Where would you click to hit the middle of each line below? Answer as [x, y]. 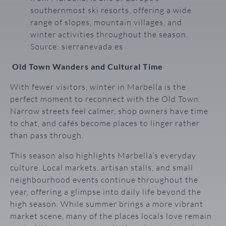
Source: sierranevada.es [77, 46]
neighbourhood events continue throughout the [104, 179]
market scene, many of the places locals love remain [111, 216]
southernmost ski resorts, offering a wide [111, 10]
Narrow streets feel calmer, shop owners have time [109, 111]
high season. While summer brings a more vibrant [107, 204]
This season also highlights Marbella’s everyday [103, 155]
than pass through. [47, 135]
